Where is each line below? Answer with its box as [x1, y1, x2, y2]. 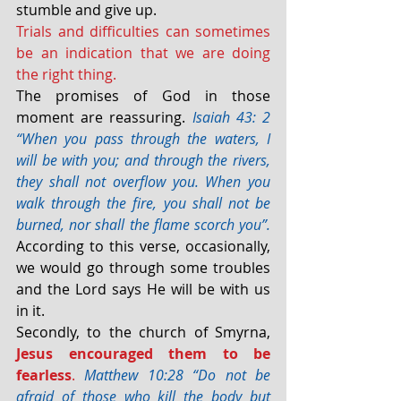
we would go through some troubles [16, 257, 270, 277]
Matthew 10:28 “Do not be [84, 364, 271, 385]
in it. [16, 300, 45, 320]
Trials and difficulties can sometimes [16, 21, 270, 41]
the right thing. [16, 64, 116, 84]
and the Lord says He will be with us [16, 278, 270, 299]
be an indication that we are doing [16, 42, 270, 63]
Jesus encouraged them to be [16, 343, 270, 363]
